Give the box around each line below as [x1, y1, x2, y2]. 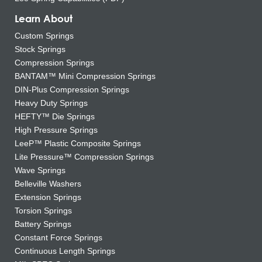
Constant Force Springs [15, 232, 102, 242]
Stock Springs [15, 44, 65, 54]
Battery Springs [15, 219, 71, 229]
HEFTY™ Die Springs [15, 111, 95, 121]
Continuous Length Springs [15, 246, 115, 256]
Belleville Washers [15, 178, 81, 188]
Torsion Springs [15, 205, 72, 215]
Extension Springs [15, 192, 81, 202]
